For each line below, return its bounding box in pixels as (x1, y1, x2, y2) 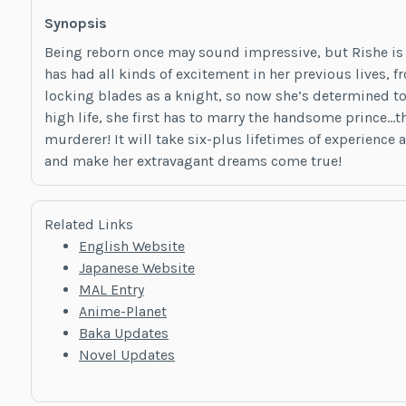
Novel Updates (78, 345, 175, 363)
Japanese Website (78, 258, 195, 276)
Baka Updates (78, 324, 169, 342)
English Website (78, 237, 185, 255)
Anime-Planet (78, 302, 167, 320)
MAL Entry (78, 280, 144, 298)
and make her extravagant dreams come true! (43, 151, 342, 169)
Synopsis (43, 14, 107, 32)
